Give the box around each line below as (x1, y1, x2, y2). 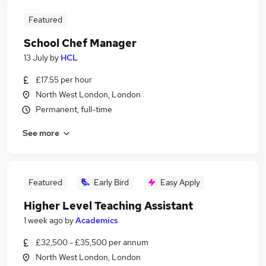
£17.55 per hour (36, 74, 92, 85)
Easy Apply (160, 177, 200, 188)
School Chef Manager (24, 36, 137, 50)
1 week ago (24, 215, 63, 226)
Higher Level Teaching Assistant (24, 199, 193, 213)
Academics (75, 215, 118, 226)
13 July (24, 52, 48, 63)
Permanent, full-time (36, 104, 112, 115)
